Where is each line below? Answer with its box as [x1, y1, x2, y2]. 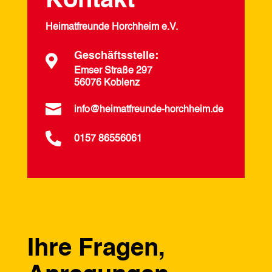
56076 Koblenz [73, 78, 140, 88]
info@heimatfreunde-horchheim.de [73, 104, 223, 115]
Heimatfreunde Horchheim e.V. [45, 22, 178, 32]
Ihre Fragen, [27, 236, 165, 261]
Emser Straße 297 [73, 66, 152, 76]
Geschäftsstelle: [73, 50, 158, 61]
